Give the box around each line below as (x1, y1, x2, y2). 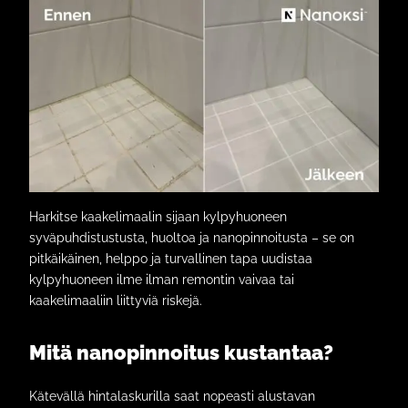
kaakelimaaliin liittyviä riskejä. (29, 293, 202, 309)
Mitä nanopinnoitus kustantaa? (29, 341, 333, 365)
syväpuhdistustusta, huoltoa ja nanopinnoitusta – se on (29, 230, 354, 246)
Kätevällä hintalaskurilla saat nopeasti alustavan (29, 389, 315, 404)
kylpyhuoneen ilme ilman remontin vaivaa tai (29, 272, 294, 288)
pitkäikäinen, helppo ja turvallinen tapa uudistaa (29, 251, 312, 267)
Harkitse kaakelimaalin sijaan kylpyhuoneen (29, 209, 287, 225)
